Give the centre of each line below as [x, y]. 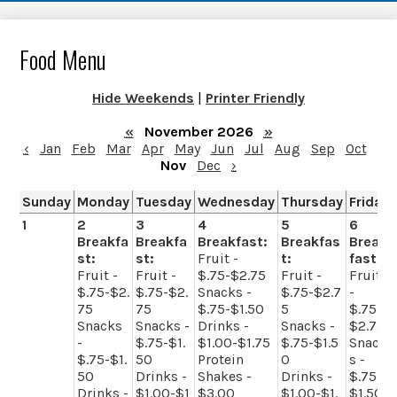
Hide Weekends [143, 97]
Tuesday [164, 201]
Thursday [312, 201]
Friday [370, 201]
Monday [104, 201]
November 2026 [198, 131]
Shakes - [225, 376]
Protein [221, 359]
